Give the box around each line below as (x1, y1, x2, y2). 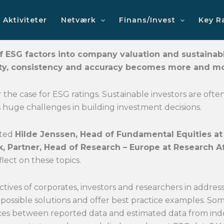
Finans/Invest (119, 15, 176, 24)
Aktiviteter (2, 15, 47, 24)
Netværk (60, 15, 96, 24)
